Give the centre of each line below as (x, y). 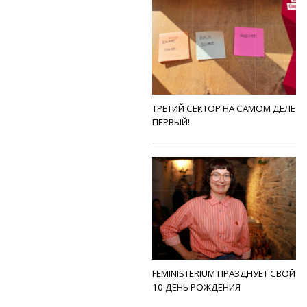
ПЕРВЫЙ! (171, 122)
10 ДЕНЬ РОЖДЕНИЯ (196, 287)
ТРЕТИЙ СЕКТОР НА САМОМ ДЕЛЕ (224, 108)
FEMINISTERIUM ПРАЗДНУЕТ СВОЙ (224, 273)
